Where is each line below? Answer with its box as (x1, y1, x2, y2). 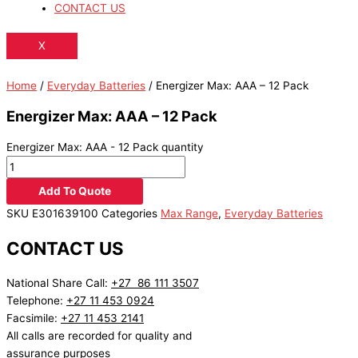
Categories (101, 207, 157, 221)
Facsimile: (6, 312, 61, 325)
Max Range (161, 207, 218, 221)
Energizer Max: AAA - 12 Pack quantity (6, 141, 204, 154)
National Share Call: (6, 276, 111, 290)
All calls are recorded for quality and (6, 329, 192, 343)
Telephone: (6, 294, 66, 308)
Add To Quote (38, 185, 111, 198)
